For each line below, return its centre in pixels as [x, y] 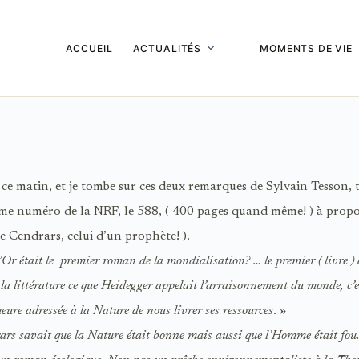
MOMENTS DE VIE [307, 48]
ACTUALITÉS [167, 48]
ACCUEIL [89, 48]
